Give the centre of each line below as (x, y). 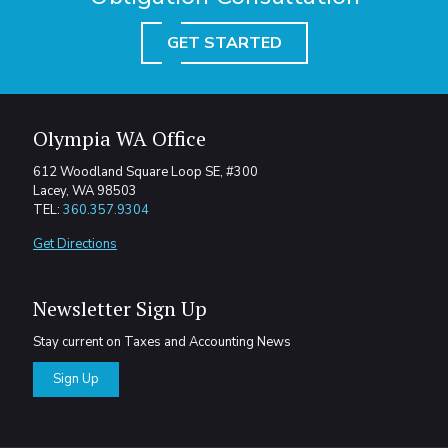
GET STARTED (224, 43)
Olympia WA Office (119, 139)
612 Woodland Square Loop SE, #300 (145, 172)
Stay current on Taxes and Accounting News (162, 342)
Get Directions (75, 244)
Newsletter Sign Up (120, 309)
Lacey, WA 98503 (85, 191)
